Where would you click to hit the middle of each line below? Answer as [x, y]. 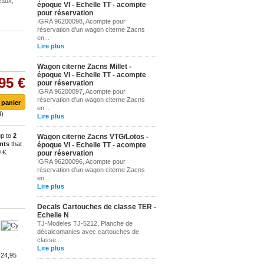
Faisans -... [114, 235]
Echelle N [53, 215]
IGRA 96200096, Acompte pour [81, 161]
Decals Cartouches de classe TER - [97, 207]
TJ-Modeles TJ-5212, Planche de [85, 223]
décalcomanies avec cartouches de [88, 232]
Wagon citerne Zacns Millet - [84, 67]
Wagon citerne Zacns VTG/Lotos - [93, 137]
